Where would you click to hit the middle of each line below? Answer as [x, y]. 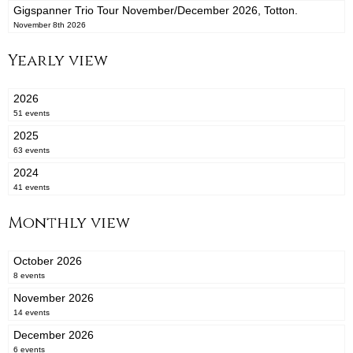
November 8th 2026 [50, 25]
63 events [32, 150]
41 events [32, 188]
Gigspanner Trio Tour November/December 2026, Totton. [156, 11]
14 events [32, 313]
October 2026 [48, 261]
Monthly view [69, 223]
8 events [29, 276]
